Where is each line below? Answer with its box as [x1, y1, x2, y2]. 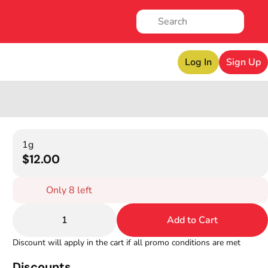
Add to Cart [167, 214, 218, 227]
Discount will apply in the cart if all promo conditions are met [13, 237, 241, 248]
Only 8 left [46, 184, 93, 197]
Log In [185, 56, 212, 69]
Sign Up [226, 56, 261, 69]
